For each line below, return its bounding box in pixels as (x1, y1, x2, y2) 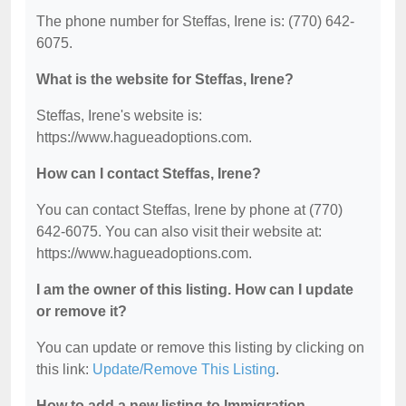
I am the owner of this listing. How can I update (36, 281, 353, 297)
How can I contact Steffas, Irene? (36, 165, 261, 181)
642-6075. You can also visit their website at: (36, 223, 322, 239)
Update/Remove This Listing (92, 361, 275, 377)
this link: (36, 361, 92, 377)
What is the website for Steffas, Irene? (36, 71, 294, 87)
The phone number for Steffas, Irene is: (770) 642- (36, 13, 354, 29)
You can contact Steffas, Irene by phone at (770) (36, 201, 343, 217)
